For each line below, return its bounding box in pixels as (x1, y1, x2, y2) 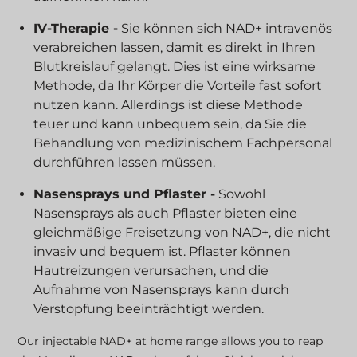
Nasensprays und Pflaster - (33, 186, 216, 202)
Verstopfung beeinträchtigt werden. (33, 301, 265, 317)
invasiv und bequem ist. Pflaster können (33, 244, 292, 260)
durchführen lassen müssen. (33, 155, 216, 171)
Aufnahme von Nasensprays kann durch (33, 282, 290, 298)
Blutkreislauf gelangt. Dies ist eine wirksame (33, 59, 316, 75)
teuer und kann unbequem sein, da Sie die (33, 116, 308, 132)
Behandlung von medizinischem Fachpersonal (33, 135, 333, 151)
